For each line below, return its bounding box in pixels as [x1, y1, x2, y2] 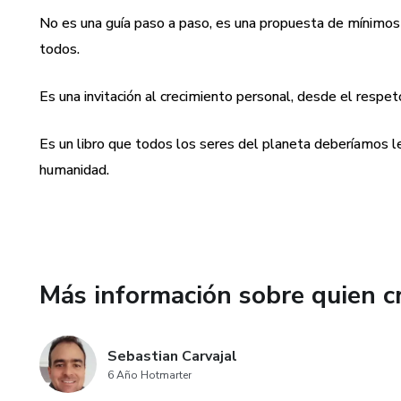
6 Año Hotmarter [107, 368, 192, 382]
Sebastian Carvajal [107, 346, 237, 366]
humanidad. [39, 160, 109, 180]
